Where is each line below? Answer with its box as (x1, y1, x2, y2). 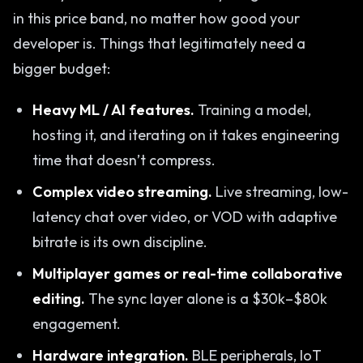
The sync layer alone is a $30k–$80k (85, 289, 327, 308)
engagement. (32, 314, 121, 333)
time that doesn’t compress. (32, 151, 216, 169)
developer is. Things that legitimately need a (13, 34, 305, 53)
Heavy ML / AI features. (32, 100, 194, 119)
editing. (32, 289, 85, 308)
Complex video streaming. (32, 182, 212, 201)
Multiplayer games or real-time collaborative (32, 264, 343, 283)
